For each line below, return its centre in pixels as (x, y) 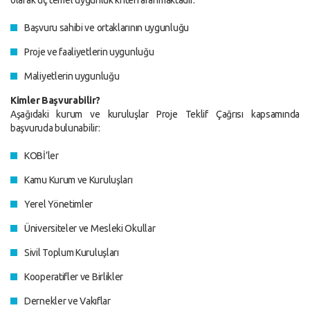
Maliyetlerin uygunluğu (72, 76)
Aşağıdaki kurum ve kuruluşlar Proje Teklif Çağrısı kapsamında (155, 114)
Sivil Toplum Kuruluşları (72, 253)
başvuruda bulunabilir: (55, 128)
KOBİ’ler (42, 156)
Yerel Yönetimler (59, 204)
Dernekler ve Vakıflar (67, 301)
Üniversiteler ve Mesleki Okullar (90, 228)
